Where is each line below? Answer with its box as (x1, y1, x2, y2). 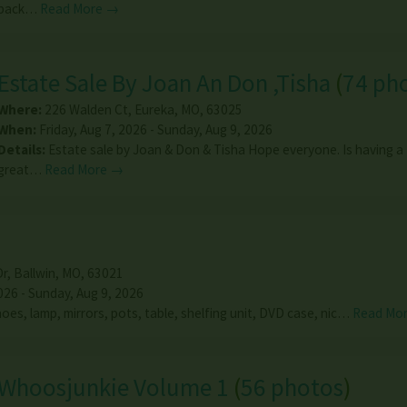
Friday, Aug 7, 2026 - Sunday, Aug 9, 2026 (35, 121, 273, 139)
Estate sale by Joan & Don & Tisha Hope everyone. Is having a (47, 141, 403, 159)
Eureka (134, 101, 174, 119)
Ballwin (13, 264, 55, 283)
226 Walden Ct (44, 101, 128, 119)
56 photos (240, 372, 343, 403)
